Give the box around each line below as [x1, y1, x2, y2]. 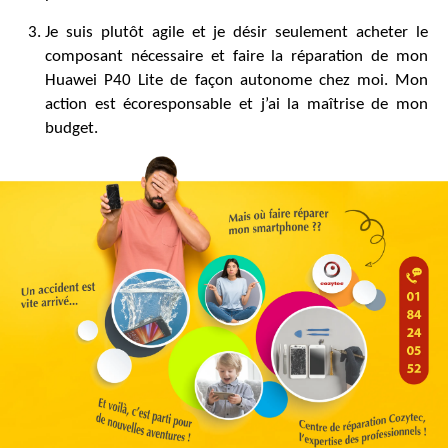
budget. [45, 119, 98, 137]
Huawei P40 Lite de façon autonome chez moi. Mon [45, 71, 428, 89]
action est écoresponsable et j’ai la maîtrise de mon [45, 95, 428, 113]
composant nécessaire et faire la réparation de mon [45, 47, 428, 65]
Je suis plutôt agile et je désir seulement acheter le [45, 23, 428, 41]
